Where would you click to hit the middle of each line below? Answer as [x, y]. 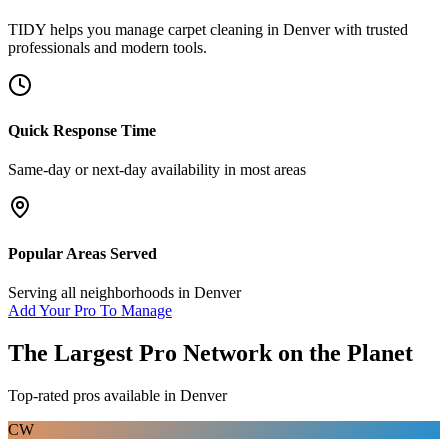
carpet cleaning [215, 29]
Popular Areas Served [82, 253]
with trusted [369, 29]
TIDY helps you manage [88, 29]
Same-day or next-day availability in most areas [157, 170]
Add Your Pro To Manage [90, 310]
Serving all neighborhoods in [101, 292]
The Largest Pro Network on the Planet [210, 352]
